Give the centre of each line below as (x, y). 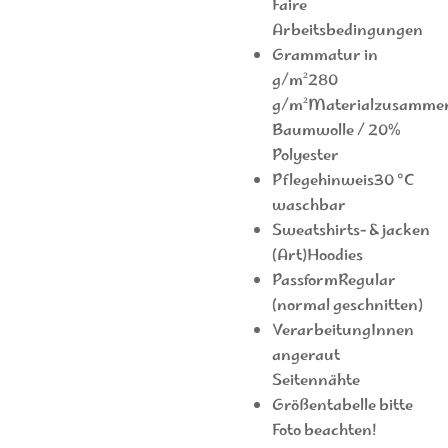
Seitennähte (315, 381)
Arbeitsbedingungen (347, 31)
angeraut (305, 356)
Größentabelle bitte (342, 406)
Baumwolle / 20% (336, 131)
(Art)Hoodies (317, 256)
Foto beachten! (324, 431)
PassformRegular (333, 281)
